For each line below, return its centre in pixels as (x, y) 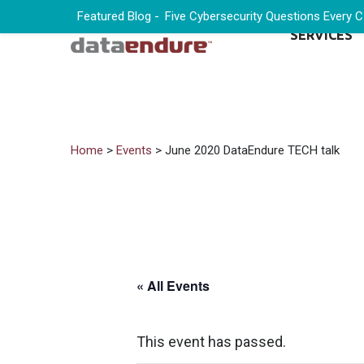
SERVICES (321, 35)
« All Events (173, 286)
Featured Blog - (118, 16)
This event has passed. (211, 342)
